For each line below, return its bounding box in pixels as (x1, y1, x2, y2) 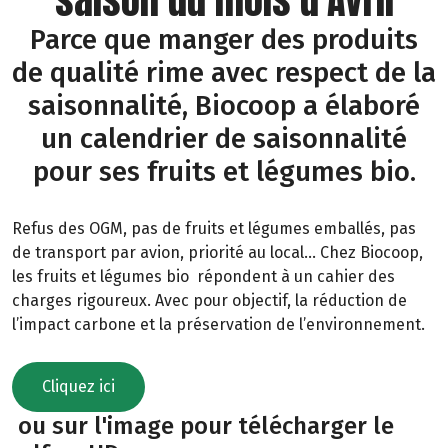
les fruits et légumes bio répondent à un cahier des (12, 266, 395, 286)
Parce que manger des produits (30, 22, 418, 56)
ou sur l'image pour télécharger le (12, 412, 394, 441)
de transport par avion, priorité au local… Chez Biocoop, (12, 242, 423, 262)
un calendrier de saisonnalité (41, 121, 407, 155)
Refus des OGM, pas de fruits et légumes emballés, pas (12, 218, 416, 238)
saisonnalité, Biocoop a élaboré (28, 88, 420, 122)
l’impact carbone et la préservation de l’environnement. (12, 314, 425, 334)
